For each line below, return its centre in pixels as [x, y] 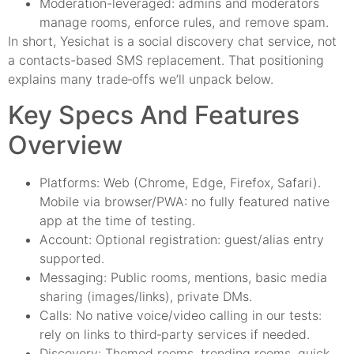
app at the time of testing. [117, 220]
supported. [72, 258]
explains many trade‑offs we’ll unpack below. [141, 79]
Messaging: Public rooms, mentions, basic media [183, 277]
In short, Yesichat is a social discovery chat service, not [172, 41]
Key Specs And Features [154, 115]
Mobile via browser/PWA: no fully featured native [185, 201]
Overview [65, 145]
